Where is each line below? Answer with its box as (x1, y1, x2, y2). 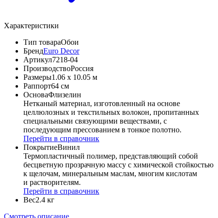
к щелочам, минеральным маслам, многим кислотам (23, 169, 197, 178)
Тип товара (23, 38, 61, 47)
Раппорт (23, 82, 51, 91)
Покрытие (23, 143, 57, 152)
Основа (23, 91, 48, 99)
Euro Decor (43, 47, 79, 55)
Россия (71, 64, 93, 73)
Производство (23, 64, 71, 73)
